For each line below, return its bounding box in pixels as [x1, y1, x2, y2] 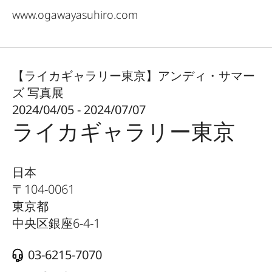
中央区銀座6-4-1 [12, 215, 100, 232]
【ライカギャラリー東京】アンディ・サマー [12, 67, 255, 84]
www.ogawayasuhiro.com [12, 7, 138, 22]
